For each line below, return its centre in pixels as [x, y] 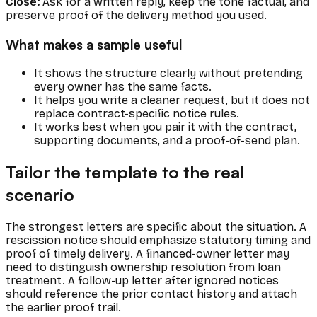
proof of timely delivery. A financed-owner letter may [148, 254]
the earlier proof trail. [63, 308]
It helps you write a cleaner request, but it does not [172, 100]
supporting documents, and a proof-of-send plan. [167, 140]
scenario [40, 195]
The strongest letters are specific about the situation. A [156, 227]
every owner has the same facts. [123, 86]
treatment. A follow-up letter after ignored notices [142, 281]
